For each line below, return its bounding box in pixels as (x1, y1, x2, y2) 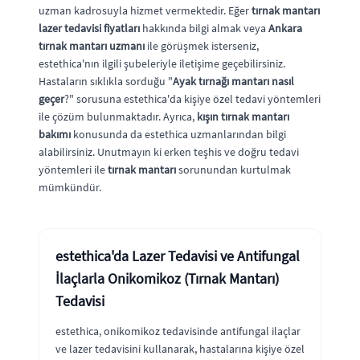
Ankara (268, 20, 302, 35)
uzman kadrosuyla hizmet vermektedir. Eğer (39, 2, 252, 18)
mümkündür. (39, 179, 101, 194)
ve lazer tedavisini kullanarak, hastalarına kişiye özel (55, 341, 305, 356)
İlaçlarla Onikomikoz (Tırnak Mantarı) (55, 268, 279, 288)
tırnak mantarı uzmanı (39, 38, 145, 53)
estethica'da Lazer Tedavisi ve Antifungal (55, 246, 300, 265)
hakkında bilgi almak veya (140, 20, 268, 35)
